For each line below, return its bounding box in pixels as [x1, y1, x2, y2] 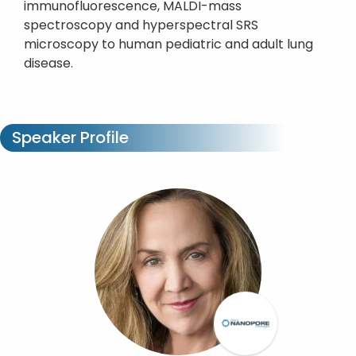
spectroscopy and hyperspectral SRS [24, 16, 258, 34]
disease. [24, 54, 73, 72]
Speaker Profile [8, 126, 129, 149]
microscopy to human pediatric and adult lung [24, 35, 313, 53]
